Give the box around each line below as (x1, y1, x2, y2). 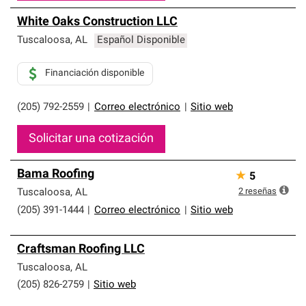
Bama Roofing (17, 168, 94, 181)
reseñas (245, 187, 277, 196)
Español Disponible (96, 36, 185, 46)
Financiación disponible (45, 68, 144, 79)
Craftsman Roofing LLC (17, 243, 145, 256)
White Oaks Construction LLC (17, 16, 178, 29)
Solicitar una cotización (29, 133, 154, 145)
